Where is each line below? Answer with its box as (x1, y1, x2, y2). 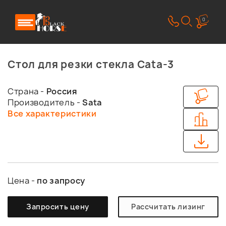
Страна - (8, 86, 46, 97)
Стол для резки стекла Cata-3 (8, 58, 174, 71)
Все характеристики (8, 108, 97, 119)
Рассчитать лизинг (131, 202, 205, 211)
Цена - (8, 175, 37, 186)
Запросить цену (26, 202, 89, 211)
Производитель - (8, 97, 83, 108)
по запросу (37, 175, 85, 186)
